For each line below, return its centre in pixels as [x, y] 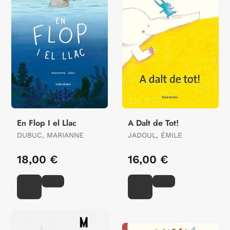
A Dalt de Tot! [153, 123]
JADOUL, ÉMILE [155, 135]
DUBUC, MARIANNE [50, 135]
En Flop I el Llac [47, 123]
